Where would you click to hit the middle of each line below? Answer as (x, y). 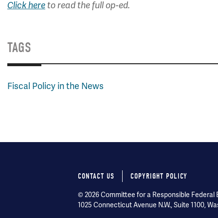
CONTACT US (96, 176)
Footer (100, 195)
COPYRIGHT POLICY (159, 176)
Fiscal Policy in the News (55, 86)
